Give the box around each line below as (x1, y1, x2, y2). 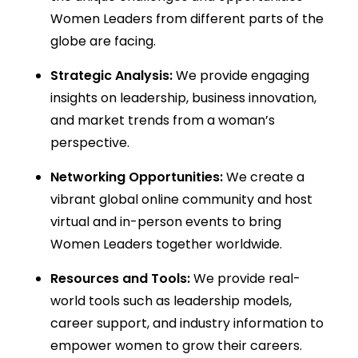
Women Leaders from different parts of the (50, 9, 324, 28)
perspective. (50, 133, 129, 152)
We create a (225, 167, 304, 186)
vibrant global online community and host (50, 189, 312, 209)
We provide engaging (175, 66, 309, 85)
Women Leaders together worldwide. (50, 234, 282, 253)
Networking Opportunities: (50, 167, 223, 186)
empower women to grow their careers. (50, 336, 302, 355)
